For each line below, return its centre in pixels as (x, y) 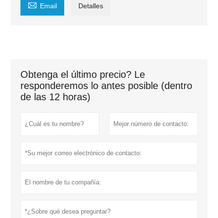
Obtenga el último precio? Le (83, 74)
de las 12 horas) (56, 97)
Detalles (91, 6)
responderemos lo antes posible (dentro (107, 85)
